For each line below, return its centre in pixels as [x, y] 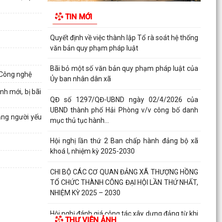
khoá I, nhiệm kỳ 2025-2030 [92, 151]
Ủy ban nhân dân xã [80, 79]
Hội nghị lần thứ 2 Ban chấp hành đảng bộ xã [124, 141]
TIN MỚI [78, 17]
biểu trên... [66, 17]
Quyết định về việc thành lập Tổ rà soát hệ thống [124, 37]
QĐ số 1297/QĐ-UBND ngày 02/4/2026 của [124, 99]
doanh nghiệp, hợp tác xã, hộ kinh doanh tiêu [124, 7]
